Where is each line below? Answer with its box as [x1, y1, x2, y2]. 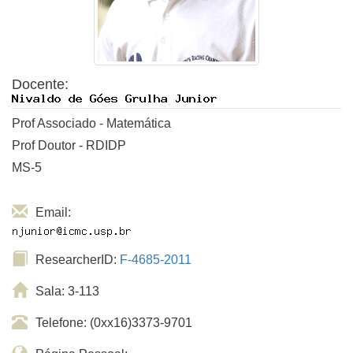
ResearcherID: [35, 253, 120, 266]
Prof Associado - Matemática [12, 117, 171, 130]
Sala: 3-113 [35, 284, 99, 298]
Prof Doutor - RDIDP [12, 139, 126, 152]
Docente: [12, 76, 76, 92]
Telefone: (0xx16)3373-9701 [35, 316, 192, 329]
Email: [35, 206, 71, 219]
